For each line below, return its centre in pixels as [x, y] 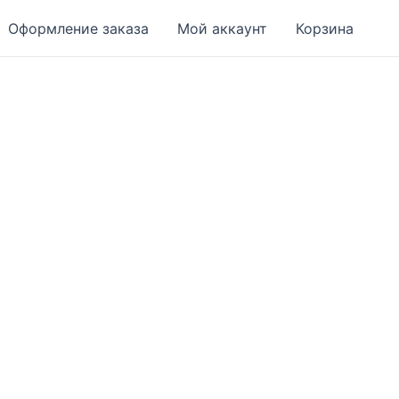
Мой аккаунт [222, 28]
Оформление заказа [78, 28]
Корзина [325, 28]
